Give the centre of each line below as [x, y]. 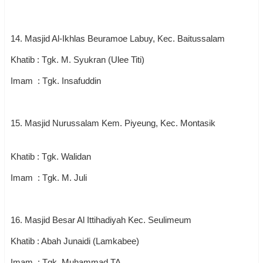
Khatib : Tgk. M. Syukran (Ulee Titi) [77, 60]
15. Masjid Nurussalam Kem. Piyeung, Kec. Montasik [128, 123]
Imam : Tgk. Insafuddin [57, 81]
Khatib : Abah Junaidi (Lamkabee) [75, 241]
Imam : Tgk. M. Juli [49, 178]
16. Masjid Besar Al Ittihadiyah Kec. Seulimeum [101, 220]
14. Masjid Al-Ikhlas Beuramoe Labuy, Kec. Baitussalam [119, 38]
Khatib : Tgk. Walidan [72, 156]
